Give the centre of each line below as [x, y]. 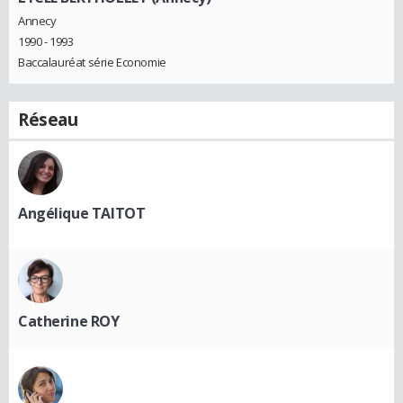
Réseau [48, 119]
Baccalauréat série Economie [92, 62]
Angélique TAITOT [82, 213]
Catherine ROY [69, 321]
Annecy [37, 20]
